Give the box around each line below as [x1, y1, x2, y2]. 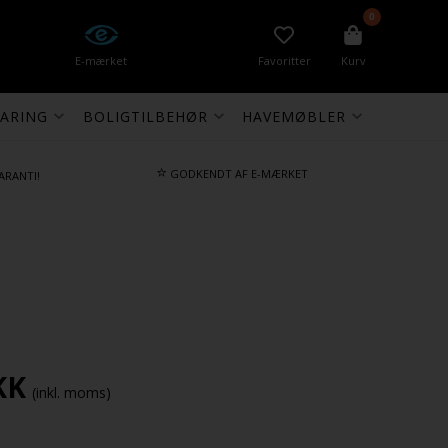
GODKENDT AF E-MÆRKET [166, 166, 308, 181]
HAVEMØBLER [242, 107, 347, 126]
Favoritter [257, 53, 311, 68]
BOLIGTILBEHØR [82, 107, 208, 126]
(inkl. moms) [31, 383, 111, 402]
